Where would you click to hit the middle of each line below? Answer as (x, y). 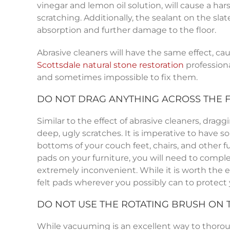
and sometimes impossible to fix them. (117, 78)
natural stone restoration (133, 65)
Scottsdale (60, 65)
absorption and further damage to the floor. (126, 30)
